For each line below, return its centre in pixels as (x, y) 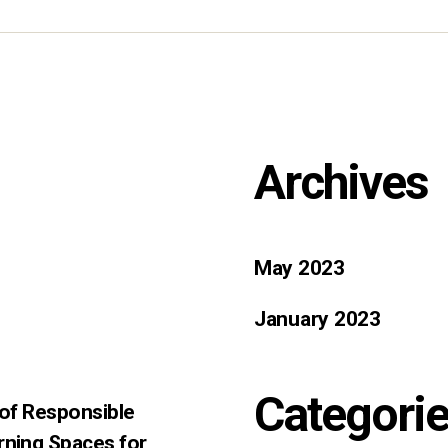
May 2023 (299, 268)
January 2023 (317, 319)
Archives (341, 182)
